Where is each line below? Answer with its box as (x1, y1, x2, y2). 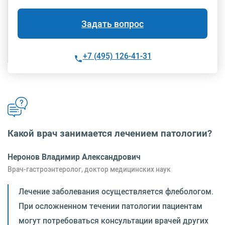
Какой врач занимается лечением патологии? (8, 127, 212, 140)
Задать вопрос (81, 18, 144, 30)
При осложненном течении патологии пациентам (19, 200, 202, 212)
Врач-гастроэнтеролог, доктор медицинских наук (8, 165, 171, 174)
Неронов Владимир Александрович (8, 151, 141, 163)
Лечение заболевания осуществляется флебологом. (19, 186, 213, 197)
